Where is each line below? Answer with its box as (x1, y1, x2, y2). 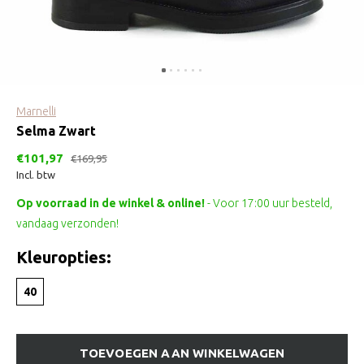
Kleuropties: (16, 248, 111, 266)
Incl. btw (16, 169, 55, 180)
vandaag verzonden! (16, 217, 119, 230)
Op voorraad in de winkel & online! (16, 197, 207, 210)
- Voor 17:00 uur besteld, (207, 197, 332, 210)
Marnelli (16, 105, 56, 118)
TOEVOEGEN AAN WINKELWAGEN (79, 346, 285, 360)
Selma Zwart (16, 123, 96, 138)
